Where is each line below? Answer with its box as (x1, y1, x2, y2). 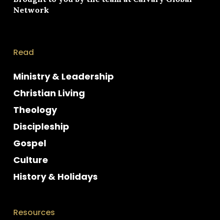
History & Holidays (13, 170, 98, 183)
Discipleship (13, 120, 69, 133)
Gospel (13, 137, 46, 150)
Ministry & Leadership (13, 70, 114, 83)
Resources (13, 207, 55, 219)
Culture (13, 154, 48, 166)
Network (13, 5, 49, 15)
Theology (13, 104, 57, 116)
